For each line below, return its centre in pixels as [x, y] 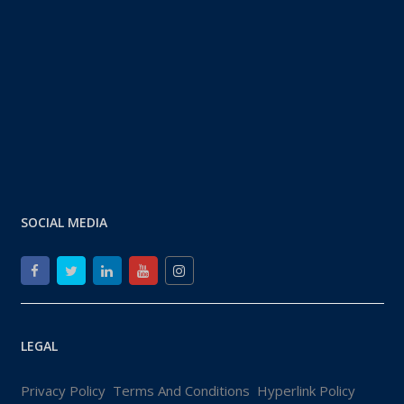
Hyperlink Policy [306, 390]
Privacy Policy [63, 390]
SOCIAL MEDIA [64, 222]
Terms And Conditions [181, 390]
